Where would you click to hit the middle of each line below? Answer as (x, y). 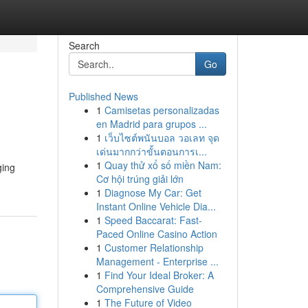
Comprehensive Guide (145, 289)
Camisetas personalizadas (162, 110)
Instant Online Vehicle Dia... (156, 206)
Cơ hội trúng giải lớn (140, 179)
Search (84, 45)
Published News (103, 96)
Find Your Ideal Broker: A (159, 275)
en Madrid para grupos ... (151, 124)
